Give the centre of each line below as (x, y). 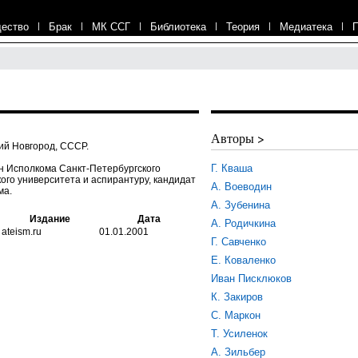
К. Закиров (237, 297)
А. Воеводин (241, 187)
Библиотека (178, 27)
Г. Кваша (232, 168)
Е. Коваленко (243, 260)
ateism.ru (22, 232)
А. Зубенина (241, 205)
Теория (243, 27)
